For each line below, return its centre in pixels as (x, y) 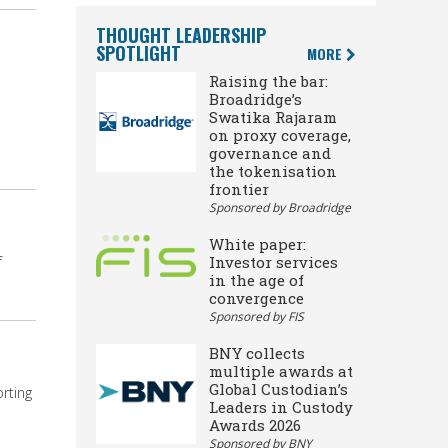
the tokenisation (273, 170)
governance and (270, 152)
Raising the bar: (268, 80)
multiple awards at (281, 370)
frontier (239, 188)
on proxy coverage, (280, 134)
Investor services (273, 261)
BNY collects (257, 352)
